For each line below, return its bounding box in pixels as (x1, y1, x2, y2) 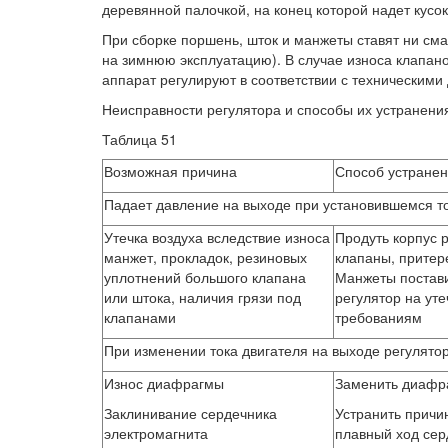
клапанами (104, 307, 176, 328)
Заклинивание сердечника (104, 403, 277, 424)
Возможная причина (104, 161, 237, 182)
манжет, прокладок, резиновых (104, 247, 307, 268)
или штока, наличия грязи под (104, 287, 301, 308)
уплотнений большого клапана (104, 267, 306, 288)
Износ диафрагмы (104, 373, 224, 394)
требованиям (335, 307, 422, 328)
